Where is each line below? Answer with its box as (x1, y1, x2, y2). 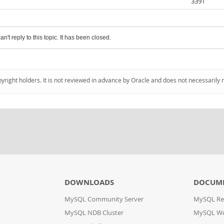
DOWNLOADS (64, 177, 114, 187)
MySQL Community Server (64, 195, 143, 203)
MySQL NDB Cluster (64, 208, 123, 217)
